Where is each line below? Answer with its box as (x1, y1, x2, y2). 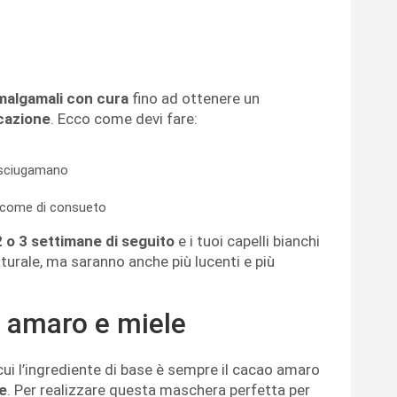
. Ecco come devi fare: (51, 110, 198, 128)
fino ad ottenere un (128, 90, 260, 108)
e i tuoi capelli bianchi (175, 232, 320, 251)
